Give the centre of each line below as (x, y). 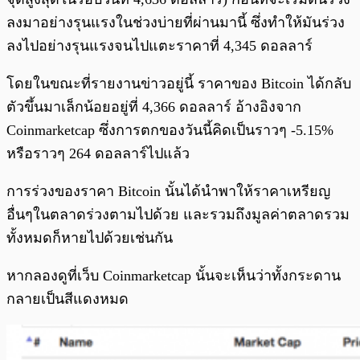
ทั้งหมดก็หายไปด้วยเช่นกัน (90, 238)
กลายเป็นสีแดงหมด (67, 299)
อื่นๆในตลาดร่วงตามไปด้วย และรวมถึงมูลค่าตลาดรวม (178, 215)
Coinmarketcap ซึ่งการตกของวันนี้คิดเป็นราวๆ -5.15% (170, 131)
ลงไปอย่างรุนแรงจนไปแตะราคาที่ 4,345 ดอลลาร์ (160, 46)
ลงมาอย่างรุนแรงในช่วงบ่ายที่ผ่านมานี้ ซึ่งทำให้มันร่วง (176, 23)
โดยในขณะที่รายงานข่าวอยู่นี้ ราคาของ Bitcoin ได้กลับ (179, 84)
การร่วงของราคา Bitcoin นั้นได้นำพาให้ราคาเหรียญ (168, 192)
